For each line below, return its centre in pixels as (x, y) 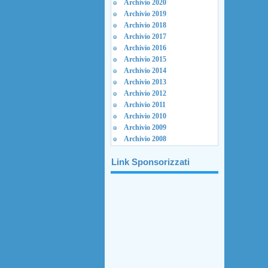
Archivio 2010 (145, 116)
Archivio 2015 (145, 59)
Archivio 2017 (145, 36)
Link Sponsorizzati (150, 162)
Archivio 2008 (145, 139)
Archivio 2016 (145, 48)
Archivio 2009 (145, 127)
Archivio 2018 (145, 25)
